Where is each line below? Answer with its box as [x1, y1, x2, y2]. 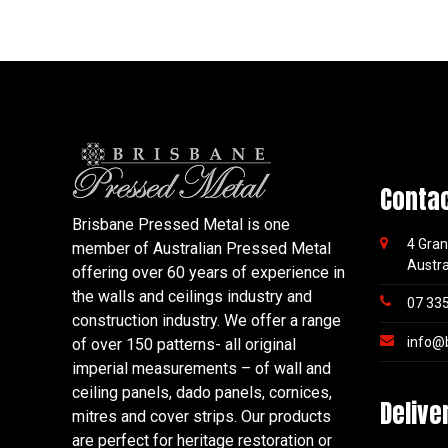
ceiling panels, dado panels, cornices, [72, 382, 332, 402]
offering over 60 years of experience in [72, 262, 345, 282]
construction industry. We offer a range [72, 310, 341, 330]
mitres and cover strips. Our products [72, 406, 331, 426]
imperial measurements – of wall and [72, 358, 331, 378]
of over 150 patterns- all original [72, 334, 296, 354]
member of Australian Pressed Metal [72, 238, 331, 258]
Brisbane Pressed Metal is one [72, 214, 290, 234]
